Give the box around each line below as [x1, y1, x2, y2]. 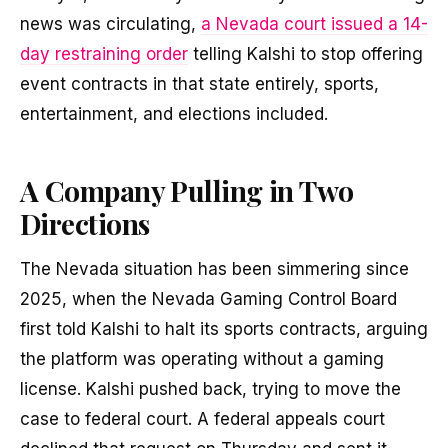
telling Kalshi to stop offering [188, 44, 423, 65]
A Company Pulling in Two [20, 171, 354, 209]
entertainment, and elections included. [20, 104, 328, 125]
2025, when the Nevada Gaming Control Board [20, 288, 397, 309]
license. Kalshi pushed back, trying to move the [20, 378, 401, 399]
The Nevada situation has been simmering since [20, 258, 409, 279]
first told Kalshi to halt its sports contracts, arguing [20, 318, 428, 339]
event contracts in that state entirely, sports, [20, 74, 379, 95]
